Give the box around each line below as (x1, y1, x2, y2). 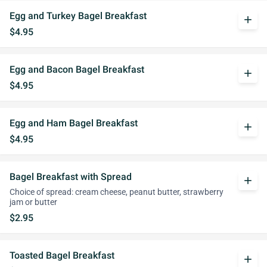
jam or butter (10, 197, 57, 207)
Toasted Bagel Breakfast (10, 250, 114, 261)
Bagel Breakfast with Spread (10, 171, 132, 182)
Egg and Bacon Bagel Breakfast (10, 64, 144, 75)
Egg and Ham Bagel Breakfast (10, 117, 138, 129)
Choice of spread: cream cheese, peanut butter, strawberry (10, 187, 223, 197)
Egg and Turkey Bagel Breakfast (10, 10, 147, 21)
